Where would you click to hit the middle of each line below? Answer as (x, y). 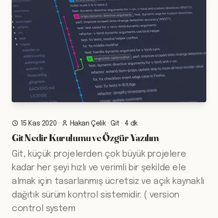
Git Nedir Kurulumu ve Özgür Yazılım (85, 137)
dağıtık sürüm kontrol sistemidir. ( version (96, 195)
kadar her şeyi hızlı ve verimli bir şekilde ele (99, 168)
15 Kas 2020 (38, 124)
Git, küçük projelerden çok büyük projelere (99, 154)
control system (44, 209)
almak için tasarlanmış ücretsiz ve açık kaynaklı (108, 182)
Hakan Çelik (88, 124)
